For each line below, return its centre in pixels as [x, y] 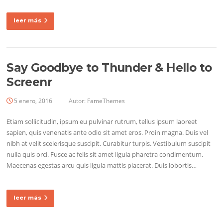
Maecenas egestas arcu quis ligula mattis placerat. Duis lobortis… [102, 165]
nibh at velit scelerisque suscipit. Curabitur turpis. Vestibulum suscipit [109, 143]
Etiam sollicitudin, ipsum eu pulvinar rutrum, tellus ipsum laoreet [102, 121]
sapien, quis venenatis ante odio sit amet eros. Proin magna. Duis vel [108, 132]
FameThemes [106, 101]
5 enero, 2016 [33, 101]
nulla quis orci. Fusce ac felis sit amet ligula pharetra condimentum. [105, 154]
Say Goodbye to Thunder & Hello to [109, 67]
